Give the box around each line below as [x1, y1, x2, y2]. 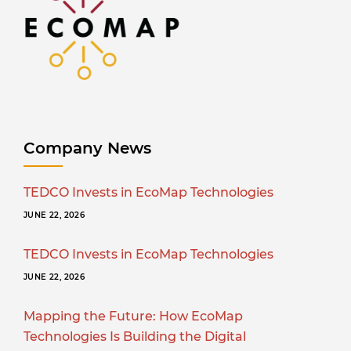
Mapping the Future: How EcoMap [24, 309, 243, 324]
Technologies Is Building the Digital [24, 329, 246, 345]
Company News [24, 139, 151, 158]
